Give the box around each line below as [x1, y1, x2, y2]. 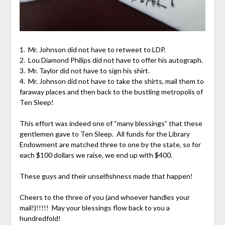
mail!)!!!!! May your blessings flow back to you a [19, 203, 170, 212]
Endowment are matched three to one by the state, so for [19, 140, 201, 149]
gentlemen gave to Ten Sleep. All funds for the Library [19, 129, 190, 138]
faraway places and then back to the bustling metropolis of [19, 87, 203, 96]
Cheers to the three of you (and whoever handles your [19, 192, 190, 201]
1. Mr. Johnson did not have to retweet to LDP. [19, 45, 166, 54]
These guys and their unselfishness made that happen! [19, 171, 193, 180]
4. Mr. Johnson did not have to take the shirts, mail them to [19, 76, 204, 85]
